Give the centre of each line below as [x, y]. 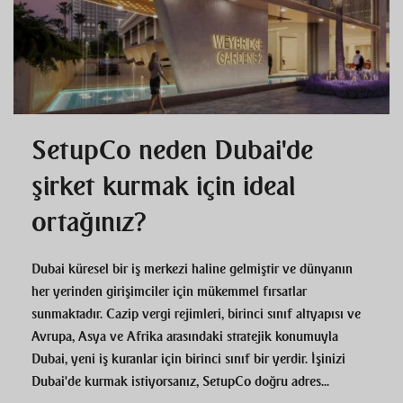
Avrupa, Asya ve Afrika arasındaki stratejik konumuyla [185, 336]
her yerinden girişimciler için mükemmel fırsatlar [169, 291]
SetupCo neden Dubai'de [172, 150]
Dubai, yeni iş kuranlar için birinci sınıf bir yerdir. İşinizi [188, 358]
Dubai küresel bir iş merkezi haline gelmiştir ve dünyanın [192, 269]
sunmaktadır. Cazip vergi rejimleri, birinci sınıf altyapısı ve [196, 313]
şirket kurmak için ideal [163, 186]
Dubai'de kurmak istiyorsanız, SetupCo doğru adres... [180, 381]
